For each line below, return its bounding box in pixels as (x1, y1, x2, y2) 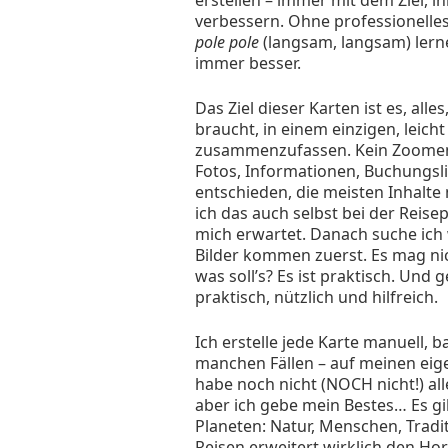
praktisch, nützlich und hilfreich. (195, 286, 438, 309)
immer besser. (195, 52, 301, 75)
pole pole (195, 31, 259, 54)
